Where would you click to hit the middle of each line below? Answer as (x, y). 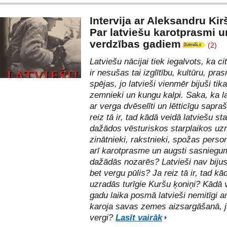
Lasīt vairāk (139, 218)
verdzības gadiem (135, 44)
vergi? (103, 218)
